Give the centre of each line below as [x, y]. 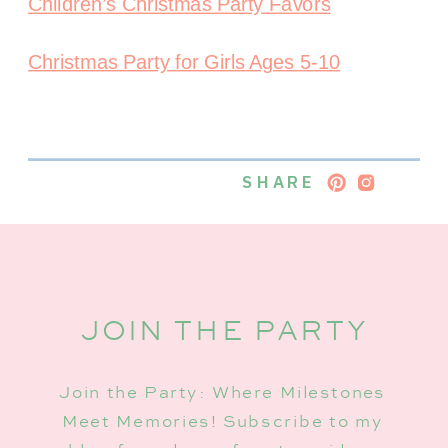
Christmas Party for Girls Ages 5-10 [184, 61]
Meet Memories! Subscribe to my [222, 421]
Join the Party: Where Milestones [222, 392]
